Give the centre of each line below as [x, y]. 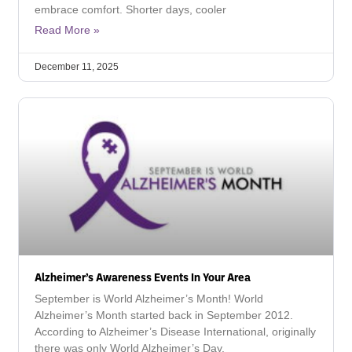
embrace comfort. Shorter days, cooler [130, 9]
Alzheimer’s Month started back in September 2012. [164, 315]
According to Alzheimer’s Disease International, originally [175, 332]
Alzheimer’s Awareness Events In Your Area [143, 277]
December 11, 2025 [77, 67]
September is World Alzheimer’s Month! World [149, 299]
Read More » [67, 30]
